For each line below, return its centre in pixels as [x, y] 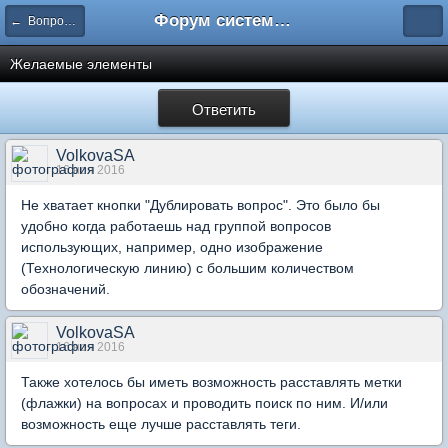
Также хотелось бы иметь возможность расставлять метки [211, 382]
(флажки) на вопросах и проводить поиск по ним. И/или [204, 403]
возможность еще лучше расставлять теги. [161, 424]
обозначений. [65, 289]
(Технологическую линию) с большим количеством [187, 268]
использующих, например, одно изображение [172, 247]
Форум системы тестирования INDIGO [282, 20]
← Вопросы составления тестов [70, 21]
